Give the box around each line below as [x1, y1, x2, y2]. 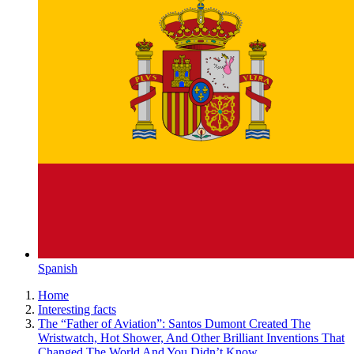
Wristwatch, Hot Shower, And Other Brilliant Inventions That [38, 331, 345, 345]
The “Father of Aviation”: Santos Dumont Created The [38, 317, 311, 330]
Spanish [38, 262, 77, 275]
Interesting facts [38, 303, 116, 316]
